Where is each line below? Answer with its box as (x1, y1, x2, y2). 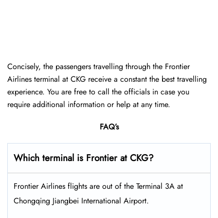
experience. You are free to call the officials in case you (7, 86, 189, 98)
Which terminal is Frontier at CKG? (14, 151, 157, 165)
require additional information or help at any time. (7, 99, 170, 110)
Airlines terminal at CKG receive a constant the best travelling (7, 73, 207, 85)
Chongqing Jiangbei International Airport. (14, 195, 149, 207)
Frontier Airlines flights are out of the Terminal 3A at (14, 181, 183, 192)
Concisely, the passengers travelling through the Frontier (7, 61, 190, 73)
